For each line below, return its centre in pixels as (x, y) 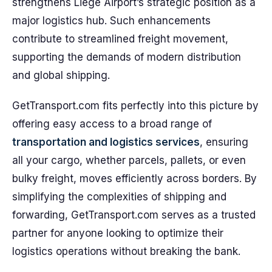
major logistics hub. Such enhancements (111, 21)
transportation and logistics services (106, 142)
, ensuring (224, 142)
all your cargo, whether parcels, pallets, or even (129, 160)
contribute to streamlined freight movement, (120, 39)
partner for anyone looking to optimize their (118, 233)
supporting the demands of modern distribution (127, 57)
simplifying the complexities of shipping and (119, 197)
